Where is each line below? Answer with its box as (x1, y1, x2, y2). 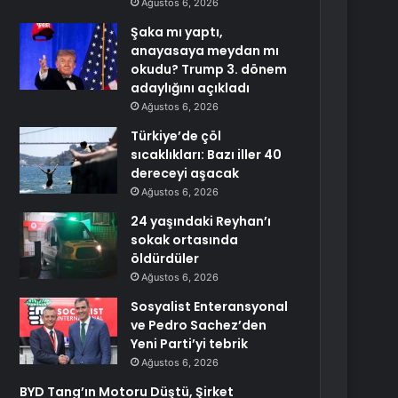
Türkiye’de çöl (131, 127, 222, 145)
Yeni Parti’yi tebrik (131, 335, 249, 353)
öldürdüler (131, 250, 200, 267)
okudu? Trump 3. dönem (131, 60, 288, 78)
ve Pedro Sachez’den (131, 316, 267, 334)
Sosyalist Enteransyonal (131, 298, 289, 315)
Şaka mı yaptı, (131, 23, 224, 41)
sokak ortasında (131, 231, 239, 249)
